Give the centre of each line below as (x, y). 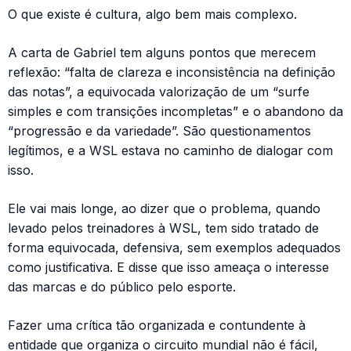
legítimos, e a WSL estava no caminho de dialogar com (170, 150)
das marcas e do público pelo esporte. (122, 286)
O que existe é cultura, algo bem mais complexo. (152, 14)
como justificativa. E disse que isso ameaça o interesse (168, 267)
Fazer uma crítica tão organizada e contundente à (157, 325)
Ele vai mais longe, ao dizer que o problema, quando (164, 208)
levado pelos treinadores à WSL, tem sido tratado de (163, 228)
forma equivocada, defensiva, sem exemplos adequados (174, 247)
